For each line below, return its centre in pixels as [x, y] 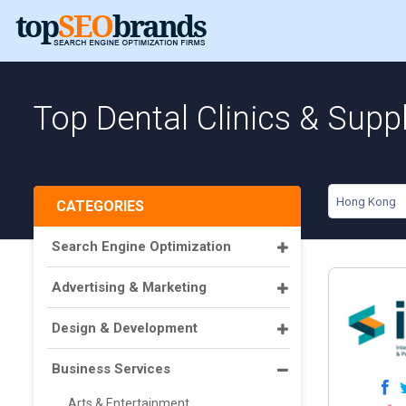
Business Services [111, 369]
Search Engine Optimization [141, 246]
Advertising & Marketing [129, 287]
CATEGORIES [100, 206]
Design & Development [125, 328]
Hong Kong [366, 202]
